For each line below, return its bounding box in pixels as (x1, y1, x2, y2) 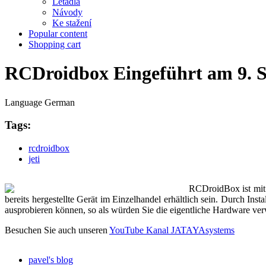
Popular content (28, 28, 87, 39)
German (45, 97, 75, 107)
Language (5, 97, 45, 107)
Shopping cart (28, 39, 81, 49)
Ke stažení (52, 17, 91, 28)
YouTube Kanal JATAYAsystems (109, 225, 235, 236)
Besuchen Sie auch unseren (5, 225, 109, 236)
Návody (52, 7, 83, 17)
